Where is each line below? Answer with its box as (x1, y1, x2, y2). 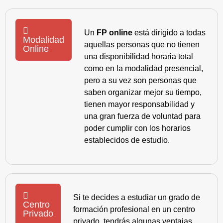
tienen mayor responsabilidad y (84, 100, 195, 109)
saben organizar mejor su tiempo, (84, 88, 202, 97)
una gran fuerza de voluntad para (84, 112, 201, 121)
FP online (97, 28, 132, 37)
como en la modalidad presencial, (84, 64, 203, 73)
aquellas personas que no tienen (84, 40, 200, 49)
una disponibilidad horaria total (84, 52, 193, 61)
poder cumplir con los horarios (84, 124, 191, 133)
